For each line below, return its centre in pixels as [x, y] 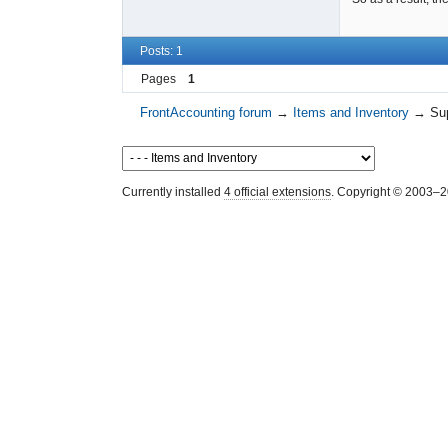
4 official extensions [277, 191]
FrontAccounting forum [206, 112]
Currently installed [173, 191]
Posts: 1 [161, 51]
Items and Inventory [351, 112]
